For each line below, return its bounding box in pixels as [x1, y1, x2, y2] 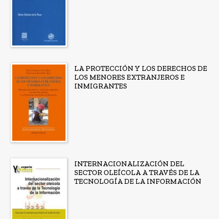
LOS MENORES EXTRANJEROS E [74, 73, 185, 82]
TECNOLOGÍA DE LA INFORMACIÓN [74, 176, 201, 186]
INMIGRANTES [74, 82, 127, 91]
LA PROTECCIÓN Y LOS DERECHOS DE [74, 64, 207, 73]
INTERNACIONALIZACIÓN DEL [74, 159, 184, 168]
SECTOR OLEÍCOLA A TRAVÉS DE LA [74, 168, 199, 177]
